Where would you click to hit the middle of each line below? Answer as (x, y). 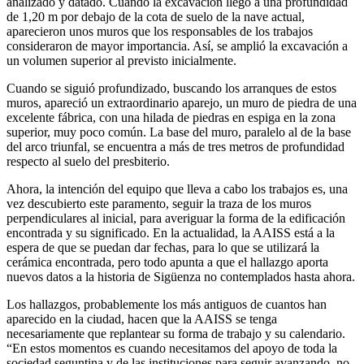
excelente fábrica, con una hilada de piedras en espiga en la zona (171, 117)
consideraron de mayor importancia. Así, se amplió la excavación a (177, 45)
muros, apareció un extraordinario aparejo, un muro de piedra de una (182, 102)
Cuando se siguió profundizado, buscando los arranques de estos (171, 88)
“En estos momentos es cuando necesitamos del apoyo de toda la (172, 348)
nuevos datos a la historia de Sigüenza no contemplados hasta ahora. (181, 276)
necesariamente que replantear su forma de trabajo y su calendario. (176, 333)
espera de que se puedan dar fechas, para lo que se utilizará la (163, 247)
